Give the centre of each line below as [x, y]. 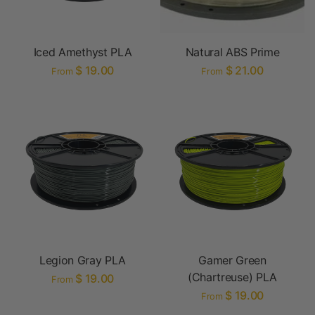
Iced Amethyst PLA [83, 52]
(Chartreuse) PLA [232, 277]
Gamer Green [232, 260]
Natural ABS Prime [232, 52]
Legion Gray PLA [83, 260]
